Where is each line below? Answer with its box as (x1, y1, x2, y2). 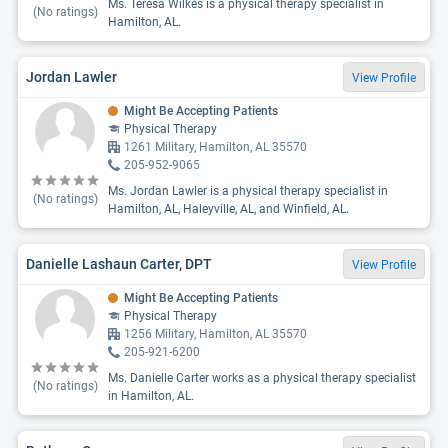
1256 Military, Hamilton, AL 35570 (124, 327, 307, 341)
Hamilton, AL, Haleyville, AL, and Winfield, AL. (108, 202, 349, 216)
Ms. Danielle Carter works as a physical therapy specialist (108, 371, 416, 385)
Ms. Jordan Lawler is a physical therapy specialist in (108, 184, 388, 198)
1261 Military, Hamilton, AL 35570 (124, 140, 307, 154)
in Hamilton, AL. (108, 389, 194, 403)
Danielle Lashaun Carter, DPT (26, 255, 212, 272)
